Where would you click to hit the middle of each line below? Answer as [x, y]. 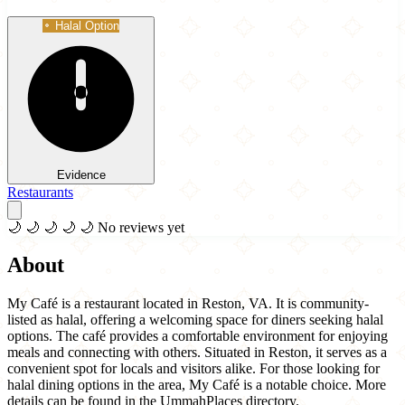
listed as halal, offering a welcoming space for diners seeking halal [195, 320]
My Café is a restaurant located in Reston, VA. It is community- [188, 304]
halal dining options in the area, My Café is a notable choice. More [197, 385]
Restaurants [40, 192]
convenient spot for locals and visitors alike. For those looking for [193, 369]
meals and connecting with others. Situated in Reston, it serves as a [197, 353]
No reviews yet [141, 227]
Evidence [81, 174]
